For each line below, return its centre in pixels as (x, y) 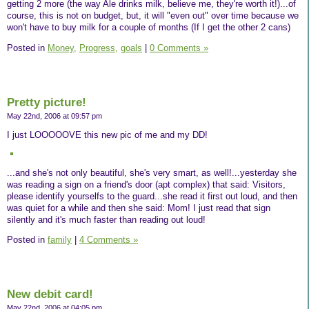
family (60, 240)
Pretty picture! (47, 102)
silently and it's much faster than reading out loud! (106, 219)
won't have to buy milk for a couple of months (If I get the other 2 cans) (149, 28)
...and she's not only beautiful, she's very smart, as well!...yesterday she (152, 172)
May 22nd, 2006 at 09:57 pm (54, 116)
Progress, (99, 48)
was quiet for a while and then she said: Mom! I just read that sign (139, 208)
